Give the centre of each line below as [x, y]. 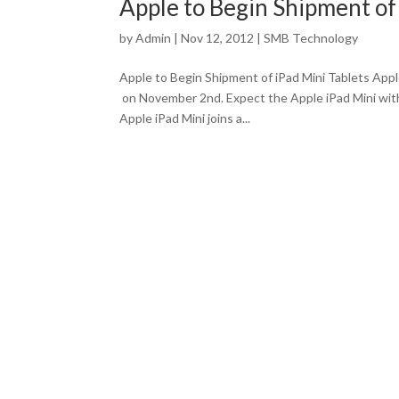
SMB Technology [311, 38]
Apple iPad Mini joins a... [185, 118]
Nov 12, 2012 [218, 38]
